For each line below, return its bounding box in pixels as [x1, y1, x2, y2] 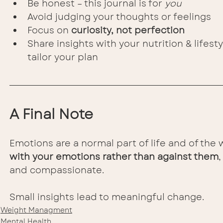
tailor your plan [27, 51, 98, 64]
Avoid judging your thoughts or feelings [27, 10, 211, 24]
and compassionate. [9, 164, 104, 177]
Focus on [27, 24, 71, 37]
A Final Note [9, 104, 93, 125]
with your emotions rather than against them [9, 150, 219, 164]
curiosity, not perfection [71, 24, 185, 37]
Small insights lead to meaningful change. [9, 191, 204, 204]
